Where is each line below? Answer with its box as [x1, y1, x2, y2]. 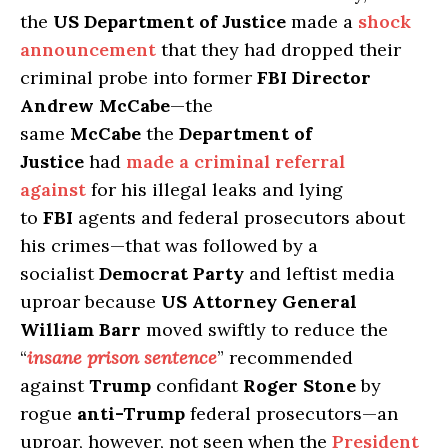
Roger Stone [243, 374, 356, 398]
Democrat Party [99, 262, 244, 286]
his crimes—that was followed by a [20, 234, 318, 258]
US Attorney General [161, 290, 357, 314]
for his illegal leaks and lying [86, 178, 343, 202]
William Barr [20, 318, 141, 342]
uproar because [20, 290, 161, 314]
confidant [151, 374, 243, 398]
